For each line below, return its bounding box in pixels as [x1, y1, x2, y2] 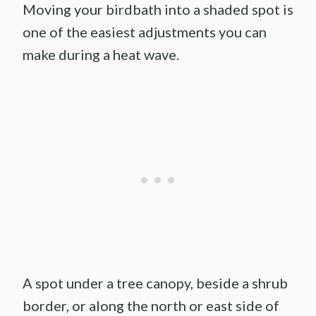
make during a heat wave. [23, 46, 179, 63]
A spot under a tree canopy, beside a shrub [23, 274, 288, 292]
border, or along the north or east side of [23, 297, 279, 315]
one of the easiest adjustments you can [23, 23, 267, 41]
